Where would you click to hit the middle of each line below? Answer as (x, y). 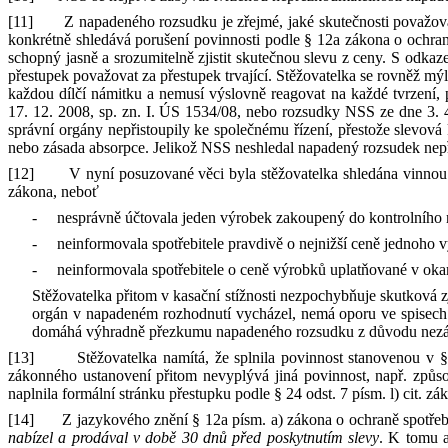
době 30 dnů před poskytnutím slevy (262, 437)
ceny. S (377, 57)
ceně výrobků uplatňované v (329, 269)
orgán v (56, 313)
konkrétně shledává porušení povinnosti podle (156, 39)
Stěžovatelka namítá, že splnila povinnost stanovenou (251, 357)
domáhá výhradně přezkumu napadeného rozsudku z (198, 331)
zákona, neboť (53, 191)
